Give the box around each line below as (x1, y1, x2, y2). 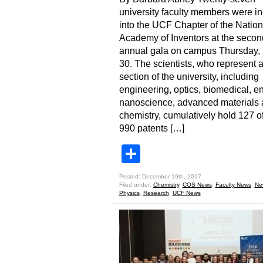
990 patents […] (119, 123, 184, 133)
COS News (182, 181, 212, 188)
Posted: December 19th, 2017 (119, 173, 201, 180)
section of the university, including (119, 72, 259, 82)
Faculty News (215, 181, 251, 188)
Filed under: (119, 181, 153, 188)
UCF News (172, 190, 201, 196)
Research (143, 190, 169, 196)
